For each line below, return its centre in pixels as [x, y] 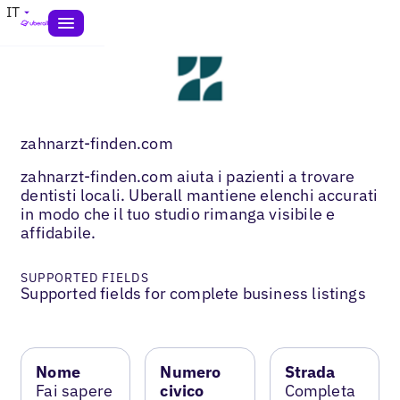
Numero [191, 371]
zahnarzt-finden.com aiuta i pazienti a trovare [188, 176]
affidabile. [58, 232]
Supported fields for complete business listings [193, 293]
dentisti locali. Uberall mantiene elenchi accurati [200, 195]
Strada [310, 371]
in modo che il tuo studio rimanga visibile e [178, 213]
